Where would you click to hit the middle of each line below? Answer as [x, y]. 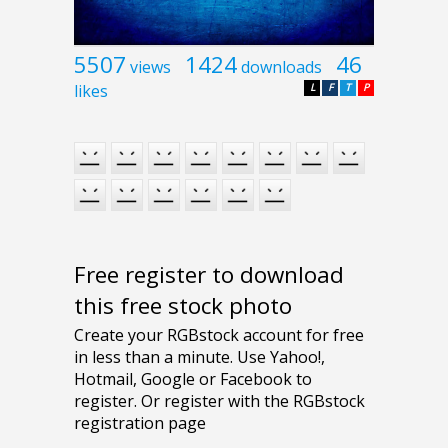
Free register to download [209, 274]
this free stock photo [183, 305]
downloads [281, 67]
